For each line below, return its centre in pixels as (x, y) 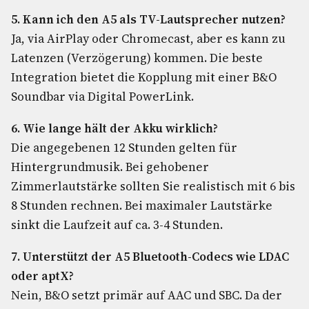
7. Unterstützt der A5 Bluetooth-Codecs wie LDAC (150, 257)
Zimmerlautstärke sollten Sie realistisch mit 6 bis (153, 186)
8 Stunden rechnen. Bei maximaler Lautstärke (142, 206)
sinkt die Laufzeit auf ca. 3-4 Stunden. (117, 225)
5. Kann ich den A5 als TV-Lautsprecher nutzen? (148, 19)
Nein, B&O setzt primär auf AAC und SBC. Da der (147, 295)
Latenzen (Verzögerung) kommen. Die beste (137, 58)
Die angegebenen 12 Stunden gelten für (124, 148)
